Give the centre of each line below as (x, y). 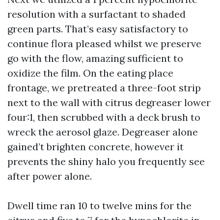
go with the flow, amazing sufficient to (95, 58)
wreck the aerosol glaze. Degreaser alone (103, 132)
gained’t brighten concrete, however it (96, 147)
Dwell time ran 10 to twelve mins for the (99, 206)
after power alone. (50, 176)
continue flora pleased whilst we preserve (104, 43)
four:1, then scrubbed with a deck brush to (104, 117)
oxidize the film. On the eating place (90, 73)
